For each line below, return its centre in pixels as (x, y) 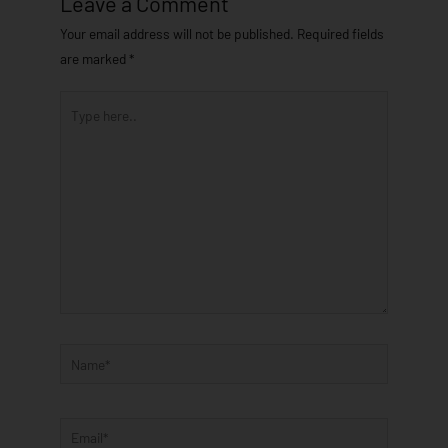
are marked (94, 58)
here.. (76, 128)
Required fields (340, 33)
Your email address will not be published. (177, 33)
